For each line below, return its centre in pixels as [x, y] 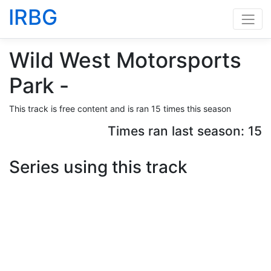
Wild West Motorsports [125, 60]
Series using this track [98, 167]
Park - [39, 85]
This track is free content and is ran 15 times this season [120, 109]
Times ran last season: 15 [185, 131]
